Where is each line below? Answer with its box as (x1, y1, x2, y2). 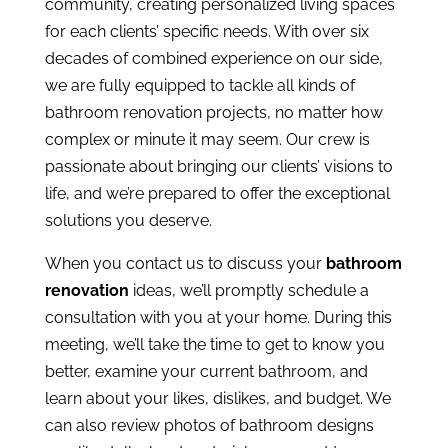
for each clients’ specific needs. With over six (44, 22, 369, 42)
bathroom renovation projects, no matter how (44, 103, 383, 123)
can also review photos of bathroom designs (44, 416, 374, 436)
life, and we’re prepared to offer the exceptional (44, 184, 390, 204)
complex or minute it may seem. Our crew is (44, 130, 370, 150)
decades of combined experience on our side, (44, 49, 383, 69)
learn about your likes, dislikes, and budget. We (44, 389, 391, 409)
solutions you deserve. (44, 211, 212, 231)
